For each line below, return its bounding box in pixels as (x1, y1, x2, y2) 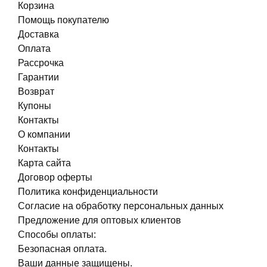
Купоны (18, 101, 51, 111)
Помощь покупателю (18, 15, 109, 25)
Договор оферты (18, 172, 92, 182)
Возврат (18, 86, 54, 97)
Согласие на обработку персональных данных (18, 201, 223, 211)
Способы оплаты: (18, 229, 96, 240)
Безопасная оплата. (18, 244, 107, 254)
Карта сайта (18, 158, 71, 168)
